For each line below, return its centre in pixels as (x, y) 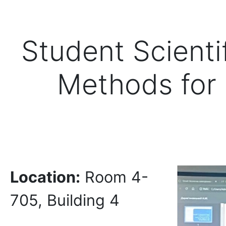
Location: (45, 177)
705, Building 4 (65, 200)
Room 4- (114, 177)
